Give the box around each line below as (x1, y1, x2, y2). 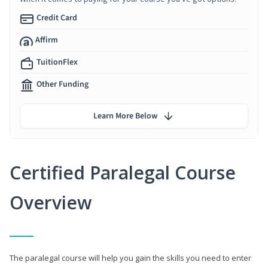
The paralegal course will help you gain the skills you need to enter (10, 252, 251, 263)
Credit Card (36, 11, 77, 24)
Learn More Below (93, 109, 157, 122)
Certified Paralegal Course (10, 160, 236, 185)
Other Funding (36, 78, 89, 90)
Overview (10, 190, 92, 215)
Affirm (35, 33, 58, 46)
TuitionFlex (36, 56, 78, 68)
